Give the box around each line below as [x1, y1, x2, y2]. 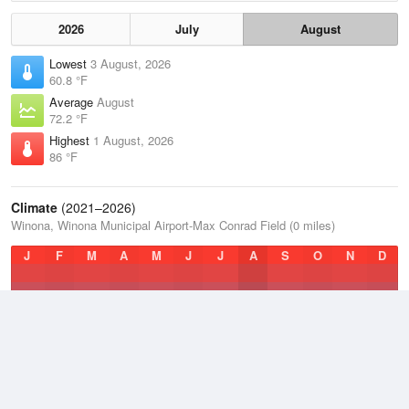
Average [49, 93, 97, 110]
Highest [49, 131, 93, 149]
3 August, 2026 [90, 55, 171, 72]
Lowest [49, 55, 90, 72]
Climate [11, 198, 58, 216]
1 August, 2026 [93, 131, 173, 149]
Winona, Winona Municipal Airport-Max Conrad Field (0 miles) [11, 216, 335, 234]
